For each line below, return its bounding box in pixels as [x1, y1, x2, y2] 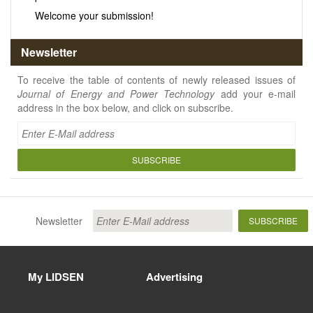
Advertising [146, 269, 203, 285]
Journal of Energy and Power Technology [17, 87, 215, 101]
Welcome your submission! [34, 8, 154, 23]
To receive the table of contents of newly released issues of [17, 73, 296, 87]
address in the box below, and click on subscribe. [17, 101, 233, 115]
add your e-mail [214, 87, 296, 101]
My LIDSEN [28, 269, 84, 285]
